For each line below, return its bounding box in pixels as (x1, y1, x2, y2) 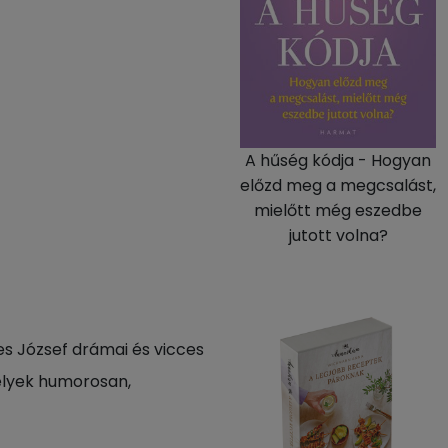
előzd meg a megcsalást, (240, 174, 436, 197)
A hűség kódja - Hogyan (245, 149, 431, 172)
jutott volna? (288, 224, 388, 247)
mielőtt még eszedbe (254, 199, 422, 222)
